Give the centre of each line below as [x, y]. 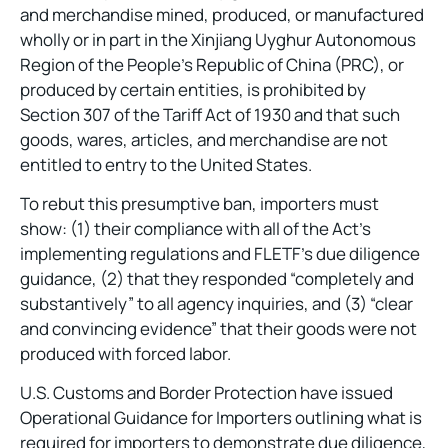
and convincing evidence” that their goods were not [218, 329]
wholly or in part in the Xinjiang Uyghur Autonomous [218, 39]
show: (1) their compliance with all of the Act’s [195, 229]
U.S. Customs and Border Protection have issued [206, 393]
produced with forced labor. [125, 354]
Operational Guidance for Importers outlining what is [221, 418]
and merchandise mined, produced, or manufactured [222, 14]
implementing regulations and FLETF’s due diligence [220, 254]
